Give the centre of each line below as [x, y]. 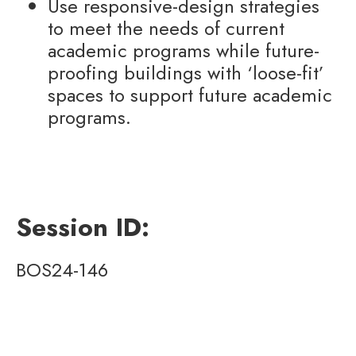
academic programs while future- [184, 50]
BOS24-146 [62, 270]
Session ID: [83, 227]
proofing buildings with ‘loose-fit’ [186, 73]
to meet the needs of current [166, 28]
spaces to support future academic [190, 95]
